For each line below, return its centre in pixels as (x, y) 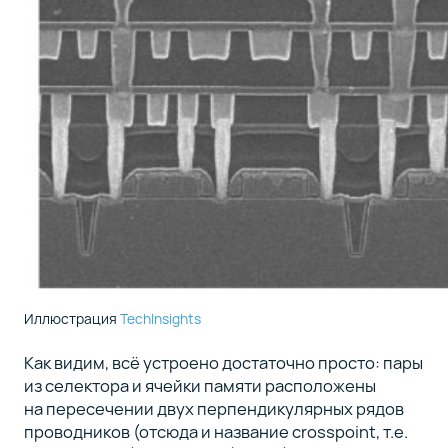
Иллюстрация (71, 318)
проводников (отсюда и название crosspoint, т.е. (215, 431)
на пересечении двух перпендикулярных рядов (213, 408)
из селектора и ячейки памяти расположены (199, 385)
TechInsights (160, 318)
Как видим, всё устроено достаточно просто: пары (223, 362)
